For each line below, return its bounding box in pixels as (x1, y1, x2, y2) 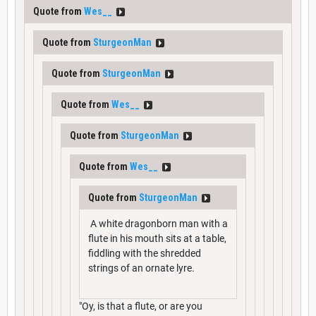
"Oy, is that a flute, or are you (79, 300, 202, 312)
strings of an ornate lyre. (88, 262, 195, 274)
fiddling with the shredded (88, 247, 201, 259)
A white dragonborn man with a (88, 217, 228, 229)
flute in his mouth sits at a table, (88, 232, 226, 244)
